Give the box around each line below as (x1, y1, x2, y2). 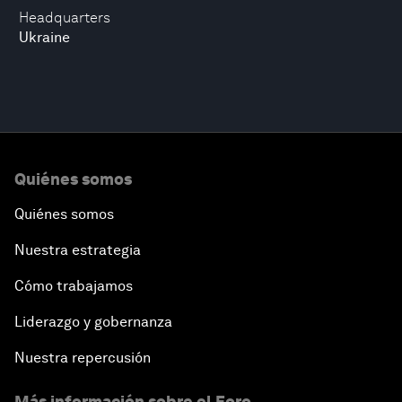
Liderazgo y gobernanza (14, 313, 172, 330)
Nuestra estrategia (14, 241, 141, 258)
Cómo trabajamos (14, 277, 133, 294)
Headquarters (19, 9, 110, 26)
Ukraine (19, 29, 70, 46)
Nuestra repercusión (14, 349, 151, 366)
